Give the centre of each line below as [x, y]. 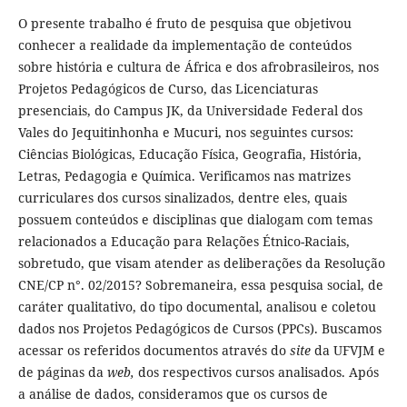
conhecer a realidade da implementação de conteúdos [184, 45]
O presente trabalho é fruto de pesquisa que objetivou [184, 23]
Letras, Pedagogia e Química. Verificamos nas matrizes [184, 175]
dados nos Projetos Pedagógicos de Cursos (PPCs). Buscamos [199, 328]
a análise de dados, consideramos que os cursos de [173, 393]
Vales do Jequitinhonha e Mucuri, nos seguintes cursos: [185, 132]
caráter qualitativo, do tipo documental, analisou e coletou [197, 306]
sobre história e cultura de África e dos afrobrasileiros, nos [198, 66]
